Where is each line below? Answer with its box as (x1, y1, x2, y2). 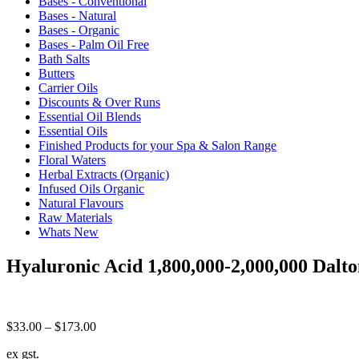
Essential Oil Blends (38, 109, 141, 123)
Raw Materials (38, 210, 112, 224)
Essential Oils (38, 123, 107, 138)
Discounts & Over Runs (38, 95, 160, 109)
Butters (38, 66, 75, 80)
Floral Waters (38, 152, 106, 167)
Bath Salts (38, 51, 90, 66)
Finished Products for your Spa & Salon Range (38, 138, 276, 152)
